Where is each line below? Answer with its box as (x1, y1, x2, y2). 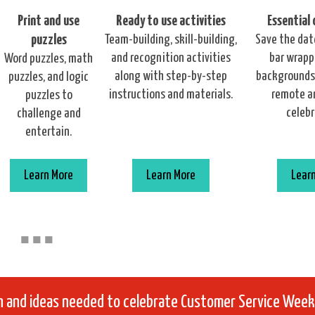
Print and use (18, 14, 79, 28)
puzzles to (25, 89, 72, 102)
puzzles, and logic (8, 70, 89, 84)
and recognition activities (110, 51, 231, 65)
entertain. (25, 125, 72, 139)
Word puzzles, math (4, 52, 93, 65)
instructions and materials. (108, 88, 233, 101)
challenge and (16, 107, 81, 120)
